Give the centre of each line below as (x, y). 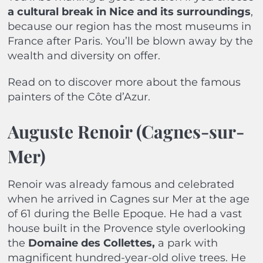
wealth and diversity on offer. (84, 56)
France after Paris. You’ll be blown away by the (130, 41)
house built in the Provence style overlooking (126, 229)
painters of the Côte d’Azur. (79, 97)
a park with (188, 243)
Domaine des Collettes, (93, 243)
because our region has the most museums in (129, 27)
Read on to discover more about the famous (124, 82)
